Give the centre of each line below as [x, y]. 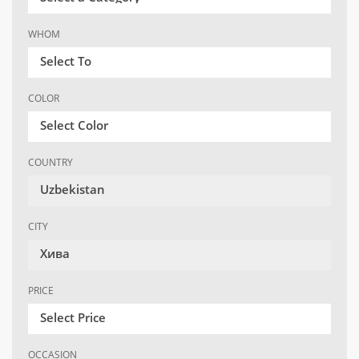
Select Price [73, 318]
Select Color [74, 125]
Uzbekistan [73, 190]
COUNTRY [50, 163]
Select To [66, 61]
